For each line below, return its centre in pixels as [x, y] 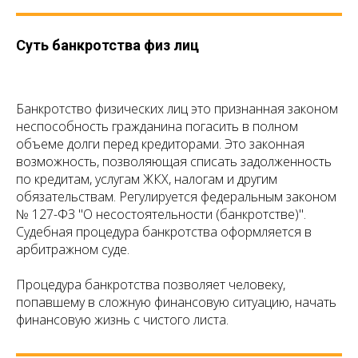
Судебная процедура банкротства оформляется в [164, 232]
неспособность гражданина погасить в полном [157, 127]
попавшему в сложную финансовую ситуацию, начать [176, 302]
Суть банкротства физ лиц [107, 46]
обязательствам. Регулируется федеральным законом [176, 197]
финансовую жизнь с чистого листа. [122, 320]
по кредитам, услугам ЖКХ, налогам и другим [147, 179]
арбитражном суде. [73, 250]
